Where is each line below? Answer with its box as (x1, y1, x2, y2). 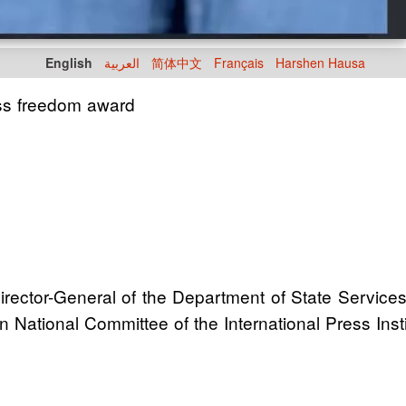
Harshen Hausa (275, 53, 365, 72)
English (45, 53, 92, 72)
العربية (104, 53, 140, 72)
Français (214, 53, 264, 72)
